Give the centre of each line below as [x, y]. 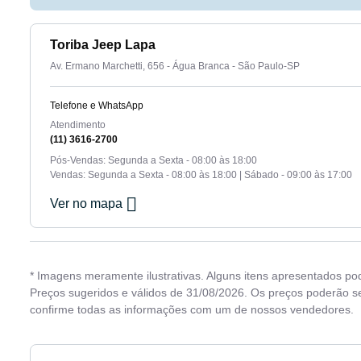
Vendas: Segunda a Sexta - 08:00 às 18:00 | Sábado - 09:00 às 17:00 [201, 174]
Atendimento [78, 124]
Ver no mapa [88, 203]
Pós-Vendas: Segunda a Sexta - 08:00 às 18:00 [154, 160]
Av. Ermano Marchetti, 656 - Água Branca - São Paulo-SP [175, 66]
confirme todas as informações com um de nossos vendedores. [192, 309]
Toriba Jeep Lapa [103, 44]
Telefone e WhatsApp [97, 105]
